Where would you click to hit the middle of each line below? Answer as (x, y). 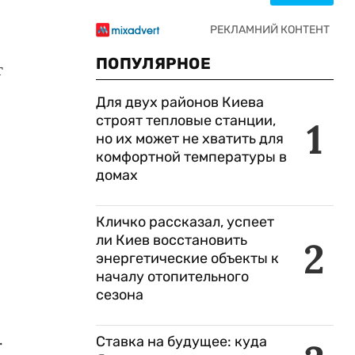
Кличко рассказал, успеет (185, 222)
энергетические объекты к (187, 258)
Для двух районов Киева (180, 102)
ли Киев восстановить (172, 240)
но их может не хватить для (190, 139)
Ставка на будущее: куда (181, 342)
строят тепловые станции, (186, 120)
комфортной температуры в (191, 157)
